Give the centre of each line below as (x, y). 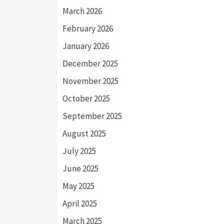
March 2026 (82, 11)
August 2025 (84, 133)
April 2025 (80, 203)
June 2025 (80, 168)
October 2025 (86, 98)
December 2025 (90, 63)
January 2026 (86, 46)
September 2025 (92, 116)
